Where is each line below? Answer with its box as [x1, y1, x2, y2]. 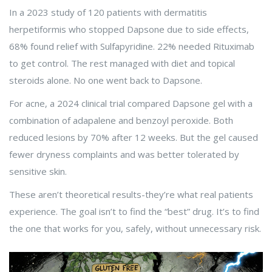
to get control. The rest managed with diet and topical [9, 57, 235, 70]
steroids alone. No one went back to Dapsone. [9, 74, 202, 87]
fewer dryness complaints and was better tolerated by [9, 148, 239, 161]
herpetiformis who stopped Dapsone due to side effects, [9, 23, 249, 36]
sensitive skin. [9, 165, 67, 178]
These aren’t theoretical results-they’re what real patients [9, 188, 253, 201]
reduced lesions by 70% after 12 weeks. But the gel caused [9, 131, 258, 144]
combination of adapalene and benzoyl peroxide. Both [9, 114, 233, 127]
